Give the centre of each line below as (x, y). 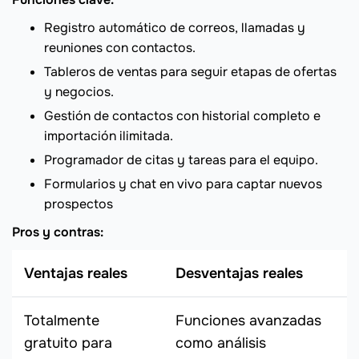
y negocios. (79, 92)
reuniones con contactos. (120, 48)
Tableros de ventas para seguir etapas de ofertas (190, 72)
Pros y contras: (58, 232)
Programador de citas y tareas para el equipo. (181, 160)
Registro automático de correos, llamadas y (175, 28)
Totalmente (62, 321)
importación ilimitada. (109, 136)
